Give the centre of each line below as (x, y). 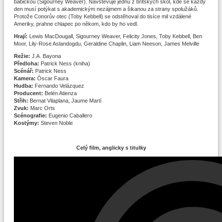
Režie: (22, 56)
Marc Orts (42, 108)
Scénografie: (30, 116)
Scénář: (24, 71)
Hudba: (24, 86)
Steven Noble (56, 123)
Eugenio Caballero (70, 116)
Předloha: (27, 64)
